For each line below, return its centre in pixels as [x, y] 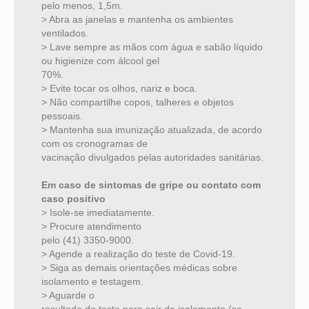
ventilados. [65, 33]
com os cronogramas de [94, 144]
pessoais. [62, 116]
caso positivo [73, 199]
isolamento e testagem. [92, 282]
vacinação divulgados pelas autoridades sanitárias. [152, 158]
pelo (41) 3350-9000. [88, 240]
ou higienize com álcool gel [100, 61]
